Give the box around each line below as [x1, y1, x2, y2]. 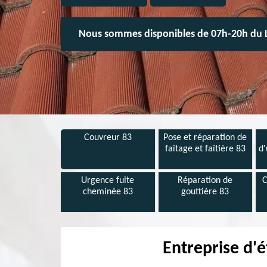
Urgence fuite [81, 176, 135, 185]
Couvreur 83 [83, 133, 132, 142]
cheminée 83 [82, 187, 133, 197]
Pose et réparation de [163, 133, 247, 142]
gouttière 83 [181, 187, 229, 197]
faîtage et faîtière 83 [164, 144, 246, 154]
